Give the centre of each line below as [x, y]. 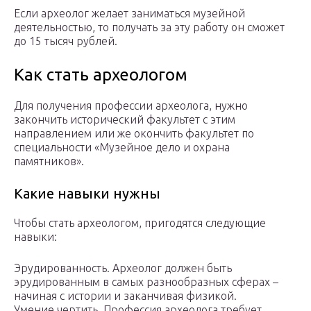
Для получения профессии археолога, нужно [131, 106]
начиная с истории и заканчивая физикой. [125, 296]
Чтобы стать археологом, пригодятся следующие [140, 223]
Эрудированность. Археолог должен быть [123, 268]
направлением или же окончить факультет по [134, 134]
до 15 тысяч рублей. [66, 41]
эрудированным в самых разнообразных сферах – [146, 282]
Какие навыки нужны [87, 194]
